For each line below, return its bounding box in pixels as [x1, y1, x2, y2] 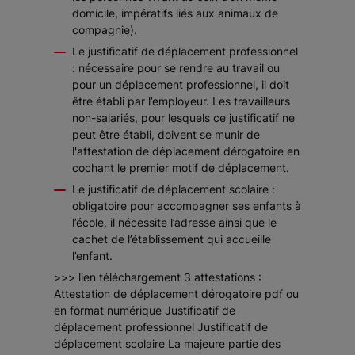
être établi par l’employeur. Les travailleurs [72, 94, 290, 109]
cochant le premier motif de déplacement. [72, 161, 289, 175]
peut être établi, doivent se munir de [72, 128, 260, 142]
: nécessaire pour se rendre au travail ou [72, 61, 280, 75]
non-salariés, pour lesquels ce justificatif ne [72, 111, 295, 125]
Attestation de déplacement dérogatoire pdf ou [54, 287, 299, 301]
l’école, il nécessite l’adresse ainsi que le [72, 216, 277, 230]
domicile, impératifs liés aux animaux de [72, 6, 278, 21]
